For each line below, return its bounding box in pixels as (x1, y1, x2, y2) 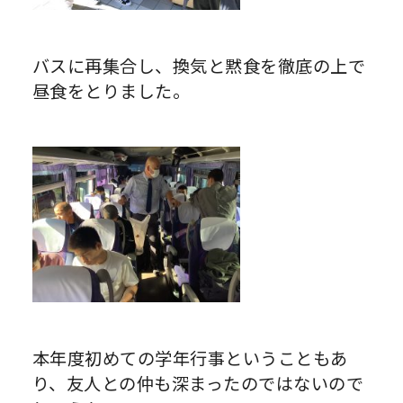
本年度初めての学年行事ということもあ (31, 345, 348, 371)
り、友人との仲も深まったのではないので (31, 370, 364, 396)
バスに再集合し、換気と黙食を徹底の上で (31, 53, 366, 79)
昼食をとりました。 (31, 78, 191, 104)
